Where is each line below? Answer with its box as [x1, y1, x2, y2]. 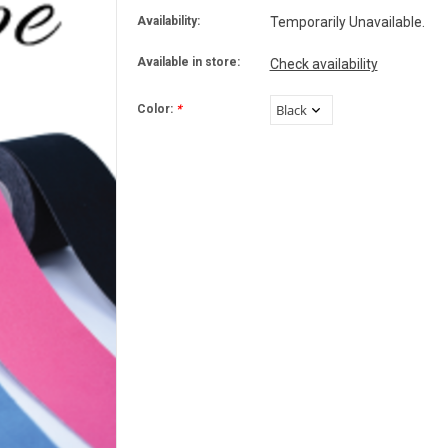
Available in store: [136, 54, 240, 69]
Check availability [269, 55, 378, 72]
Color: [136, 101, 176, 116]
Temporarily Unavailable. [269, 13, 425, 30]
